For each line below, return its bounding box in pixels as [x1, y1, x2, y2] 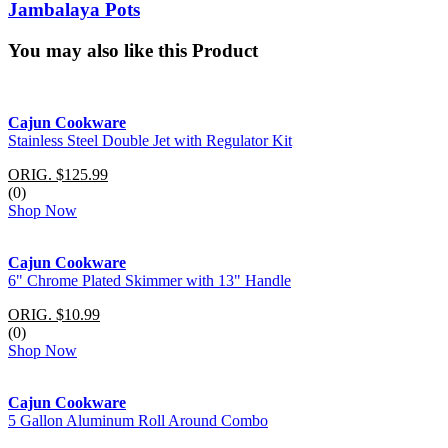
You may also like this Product [8, 39, 258, 61]
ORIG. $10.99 [8, 306, 100, 324]
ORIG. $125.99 [8, 166, 108, 184]
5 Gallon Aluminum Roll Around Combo [8, 412, 268, 430]
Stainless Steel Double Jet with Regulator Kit [8, 132, 292, 150]
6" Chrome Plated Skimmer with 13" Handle [8, 272, 291, 290]
